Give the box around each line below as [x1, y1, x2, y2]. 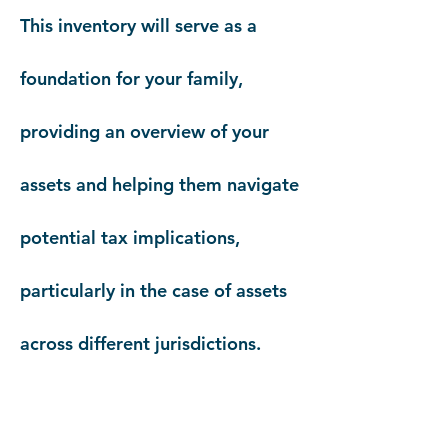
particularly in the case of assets [20, 279, 287, 302]
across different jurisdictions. [20, 332, 261, 355]
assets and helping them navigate [20, 173, 299, 196]
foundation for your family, [20, 67, 243, 90]
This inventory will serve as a [20, 14, 257, 37]
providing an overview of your [20, 120, 269, 143]
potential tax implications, [20, 226, 240, 249]
